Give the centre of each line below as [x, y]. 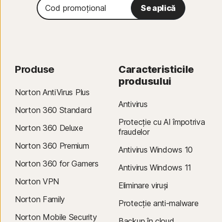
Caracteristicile [156, 70]
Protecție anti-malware [159, 203]
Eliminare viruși [143, 186]
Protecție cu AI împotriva [162, 122]
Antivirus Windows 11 [155, 168]
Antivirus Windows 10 [156, 150]
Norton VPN [37, 182]
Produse [35, 70]
